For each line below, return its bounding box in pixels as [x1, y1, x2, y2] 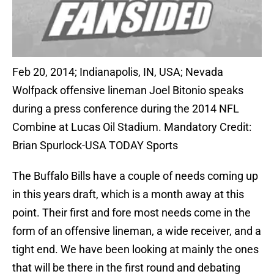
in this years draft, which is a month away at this [12, 188, 244, 201]
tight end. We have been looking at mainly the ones [12, 243, 259, 256]
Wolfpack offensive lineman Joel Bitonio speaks [12, 84, 243, 97]
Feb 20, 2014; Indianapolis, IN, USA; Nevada [12, 65, 223, 79]
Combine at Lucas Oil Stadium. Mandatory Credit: [12, 120, 251, 134]
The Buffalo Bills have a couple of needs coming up [12, 169, 258, 183]
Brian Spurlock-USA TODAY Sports [12, 139, 178, 152]
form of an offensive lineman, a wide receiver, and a [12, 224, 261, 238]
